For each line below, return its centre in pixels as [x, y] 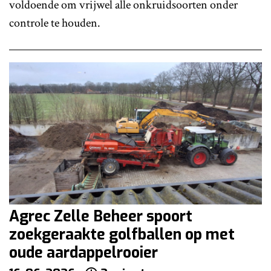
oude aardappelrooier [83, 252]
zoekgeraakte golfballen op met [122, 234]
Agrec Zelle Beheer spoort [101, 216]
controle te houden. [55, 23]
